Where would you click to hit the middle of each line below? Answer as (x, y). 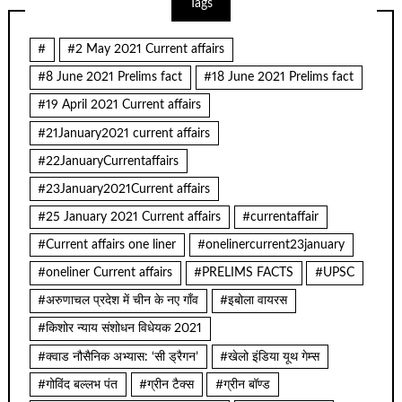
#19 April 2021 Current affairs (120, 105)
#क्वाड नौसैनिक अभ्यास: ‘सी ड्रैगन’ (118, 357)
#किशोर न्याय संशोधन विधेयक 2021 (120, 329)
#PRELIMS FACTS (244, 273)
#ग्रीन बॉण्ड (243, 385)
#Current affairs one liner (107, 245)
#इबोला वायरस (254, 301)
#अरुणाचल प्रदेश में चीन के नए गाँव (118, 301)
